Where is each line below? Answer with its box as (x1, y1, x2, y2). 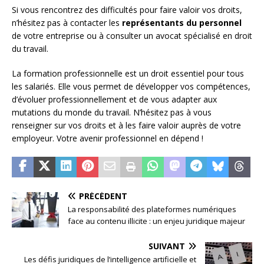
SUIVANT (148, 240, 185, 252)
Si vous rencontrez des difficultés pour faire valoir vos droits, (12, 4, 242, 15)
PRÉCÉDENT (79, 190, 127, 202)
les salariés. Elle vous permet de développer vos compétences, (12, 80, 250, 92)
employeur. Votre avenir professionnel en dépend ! (12, 132, 203, 144)
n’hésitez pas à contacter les (12, 16, 122, 28)
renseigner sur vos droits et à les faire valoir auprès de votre (12, 119, 241, 131)
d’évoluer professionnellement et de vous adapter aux (12, 93, 217, 105)
